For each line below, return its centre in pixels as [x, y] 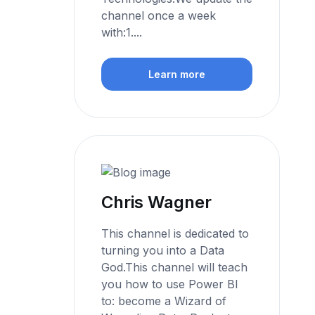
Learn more [177, 75]
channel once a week [159, 15]
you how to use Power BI [170, 284]
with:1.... [122, 32]
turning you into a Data [163, 250]
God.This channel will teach [175, 267]
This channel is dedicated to [175, 233]
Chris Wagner [157, 202]
